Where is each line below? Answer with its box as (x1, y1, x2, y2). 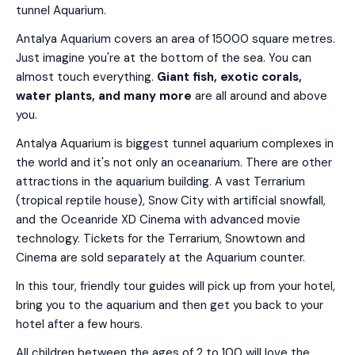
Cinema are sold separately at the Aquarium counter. (16, 250, 305, 265)
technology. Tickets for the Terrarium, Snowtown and (16, 231, 305, 246)
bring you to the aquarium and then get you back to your (16, 297, 323, 313)
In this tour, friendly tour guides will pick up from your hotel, (16, 278, 335, 294)
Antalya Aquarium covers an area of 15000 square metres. (16, 31, 335, 47)
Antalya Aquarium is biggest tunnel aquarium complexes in (16, 136, 334, 151)
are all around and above (192, 88, 327, 104)
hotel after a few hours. (16, 316, 143, 332)
